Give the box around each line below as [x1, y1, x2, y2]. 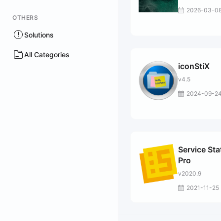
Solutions [24, 30, 54, 39]
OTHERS [12, 14, 38, 21]
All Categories [24, 50, 70, 59]
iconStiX [178, 61, 210, 71]
